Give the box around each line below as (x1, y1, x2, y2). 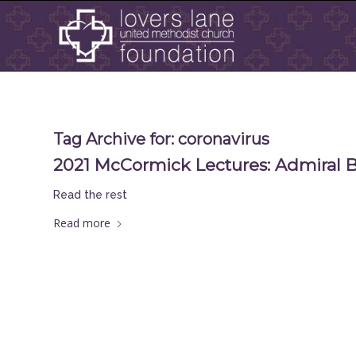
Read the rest (53, 188, 127, 201)
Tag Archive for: (53, 130, 178, 149)
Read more (53, 215, 110, 230)
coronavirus (178, 130, 269, 149)
